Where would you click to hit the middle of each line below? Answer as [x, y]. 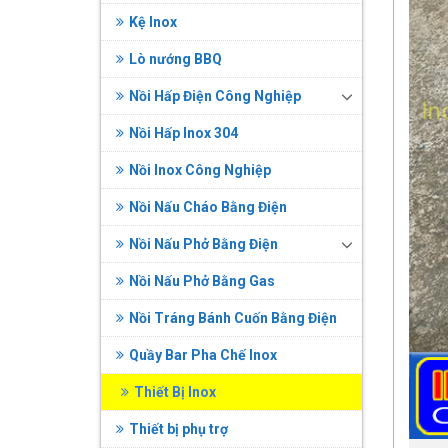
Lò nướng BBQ [175, 59]
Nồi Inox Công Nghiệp [199, 170]
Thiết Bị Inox [174, 392]
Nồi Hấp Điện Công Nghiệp [214, 96]
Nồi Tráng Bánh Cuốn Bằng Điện [232, 318]
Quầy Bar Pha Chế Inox [202, 355]
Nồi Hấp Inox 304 [183, 133]
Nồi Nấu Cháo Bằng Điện [207, 207]
